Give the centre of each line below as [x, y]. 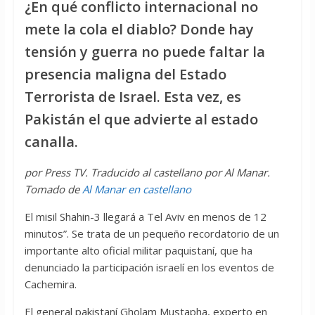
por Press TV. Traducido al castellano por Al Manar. [147, 173]
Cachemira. [50, 284]
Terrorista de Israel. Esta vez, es [133, 97]
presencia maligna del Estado [125, 75]
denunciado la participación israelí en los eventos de [149, 268]
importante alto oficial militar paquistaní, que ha [138, 251]
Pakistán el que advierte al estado [141, 120]
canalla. [51, 142]
